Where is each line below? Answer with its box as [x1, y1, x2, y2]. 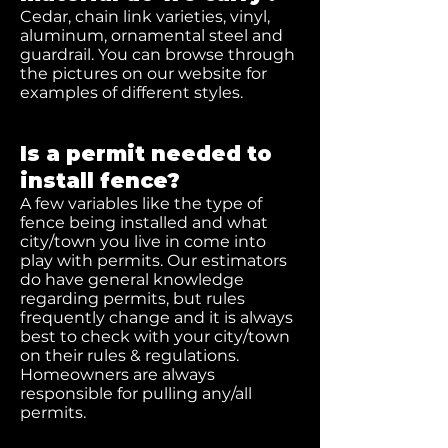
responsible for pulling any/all [20, 384, 252, 403]
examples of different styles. [20, 83, 243, 102]
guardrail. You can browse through [20, 45, 295, 64]
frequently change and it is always [20, 308, 293, 327]
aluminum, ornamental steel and [20, 26, 283, 45]
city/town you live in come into [20, 232, 266, 251]
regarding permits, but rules [20, 289, 245, 308]
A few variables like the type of [20, 194, 262, 213]
